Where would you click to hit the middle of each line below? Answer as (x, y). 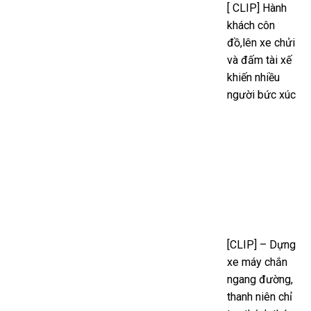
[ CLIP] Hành (257, 8)
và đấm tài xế (259, 60)
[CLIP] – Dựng (261, 244)
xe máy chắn (257, 262)
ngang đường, (260, 279)
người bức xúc (261, 95)
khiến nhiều (253, 78)
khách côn (251, 26)
